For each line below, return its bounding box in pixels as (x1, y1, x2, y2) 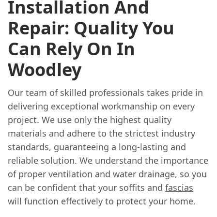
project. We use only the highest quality (8, 113, 171, 125)
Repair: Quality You (8, 15, 174, 40)
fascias (165, 181, 193, 193)
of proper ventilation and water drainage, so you (8, 168, 207, 180)
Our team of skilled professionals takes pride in (8, 86, 203, 98)
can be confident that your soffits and (8, 181, 165, 193)
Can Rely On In (8, 36, 135, 61)
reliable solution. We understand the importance (8, 154, 208, 166)
